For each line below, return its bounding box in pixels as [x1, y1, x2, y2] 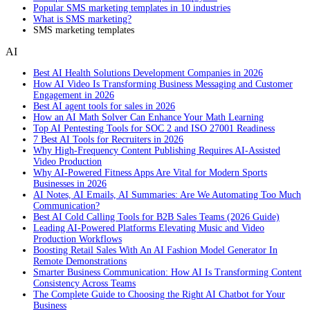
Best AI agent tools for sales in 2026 [33, 101, 175, 112]
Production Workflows [33, 234, 122, 245]
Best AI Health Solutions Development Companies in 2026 [33, 68, 263, 79]
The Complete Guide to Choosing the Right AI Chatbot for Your [33, 289, 285, 300]
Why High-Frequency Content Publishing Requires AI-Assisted [33, 145, 280, 156]
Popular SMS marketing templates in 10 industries [33, 3, 230, 14]
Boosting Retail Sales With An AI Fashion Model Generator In [33, 245, 277, 256]
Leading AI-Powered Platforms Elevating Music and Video [33, 223, 264, 234]
